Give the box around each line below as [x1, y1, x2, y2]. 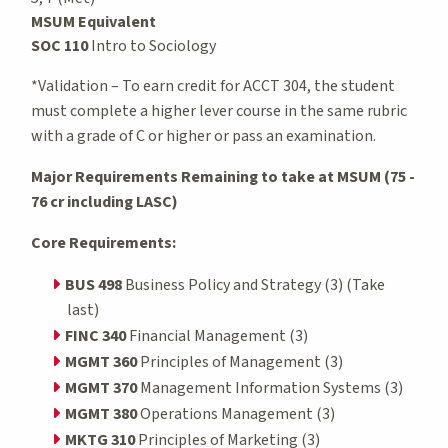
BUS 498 [65, 273, 122, 296]
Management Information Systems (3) [137, 376, 403, 399]
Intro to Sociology [88, 34, 216, 57]
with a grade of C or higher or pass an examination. [31, 124, 376, 147]
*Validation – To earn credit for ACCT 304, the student [31, 74, 395, 97]
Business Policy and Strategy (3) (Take [122, 273, 385, 296]
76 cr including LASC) [31, 190, 178, 213]
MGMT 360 [65, 350, 137, 373]
